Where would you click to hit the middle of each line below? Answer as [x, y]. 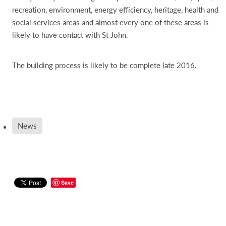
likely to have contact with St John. [70, 35]
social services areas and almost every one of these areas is [110, 22]
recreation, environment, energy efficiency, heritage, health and [115, 9]
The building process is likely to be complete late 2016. [104, 65]
